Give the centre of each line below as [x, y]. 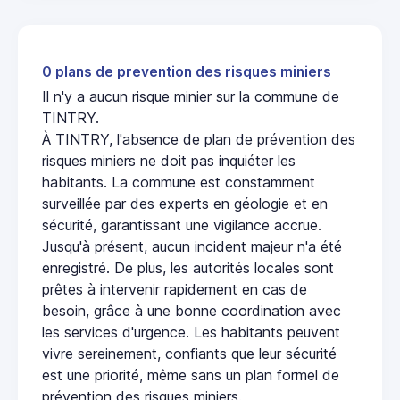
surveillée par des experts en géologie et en [185, 203]
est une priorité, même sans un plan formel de [191, 375]
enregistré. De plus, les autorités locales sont [188, 267]
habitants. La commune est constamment [179, 182]
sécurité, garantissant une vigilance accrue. [182, 225]
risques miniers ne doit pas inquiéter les [169, 160]
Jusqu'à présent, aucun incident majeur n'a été [192, 246]
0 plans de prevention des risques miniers [187, 71]
